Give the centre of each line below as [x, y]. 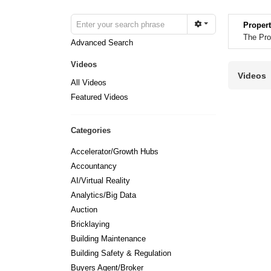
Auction [84, 210]
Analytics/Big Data [103, 195]
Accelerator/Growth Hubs [115, 152]
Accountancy [94, 166]
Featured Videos [100, 97]
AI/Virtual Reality [100, 181]
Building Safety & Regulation [121, 253]
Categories [91, 130]
